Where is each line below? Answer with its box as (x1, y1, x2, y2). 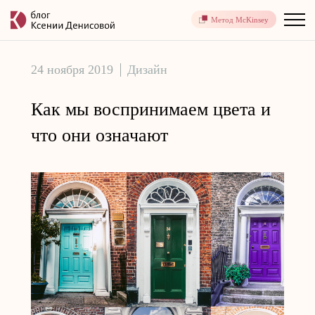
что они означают (31, 125, 168, 146)
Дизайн (127, 63, 167, 77)
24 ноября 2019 (31, 63, 113, 77)
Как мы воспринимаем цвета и (31, 99, 271, 120)
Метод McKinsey (211, 15, 269, 24)
